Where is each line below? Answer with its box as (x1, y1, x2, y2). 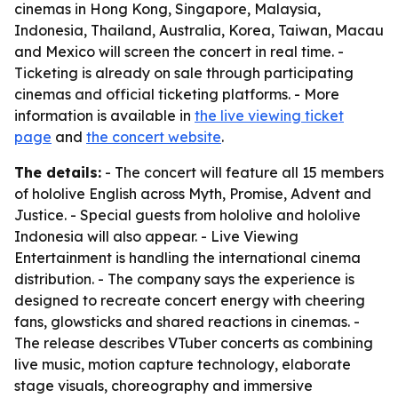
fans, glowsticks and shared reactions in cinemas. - (14, 313, 360, 330)
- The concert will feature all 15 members (101, 163, 384, 181)
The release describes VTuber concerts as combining (14, 334, 373, 352)
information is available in (14, 107, 195, 124)
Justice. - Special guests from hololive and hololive (14, 206, 361, 224)
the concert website (86, 128, 221, 146)
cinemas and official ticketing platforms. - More (14, 85, 339, 103)
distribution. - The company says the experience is (14, 270, 354, 288)
